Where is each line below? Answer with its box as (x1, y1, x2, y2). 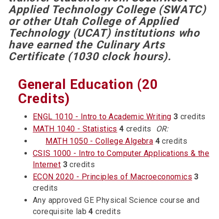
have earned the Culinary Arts (8, 38, 165, 51)
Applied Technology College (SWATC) (8, 3, 206, 16)
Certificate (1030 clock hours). (8, 50, 171, 63)
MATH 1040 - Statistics (33, 124, 117, 133)
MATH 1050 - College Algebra (45, 136, 153, 146)
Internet (33, 160, 61, 169)
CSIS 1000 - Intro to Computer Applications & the (33, 149, 210, 158)
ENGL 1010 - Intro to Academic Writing (33, 112, 172, 121)
